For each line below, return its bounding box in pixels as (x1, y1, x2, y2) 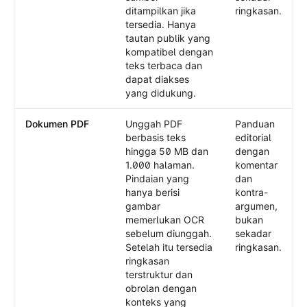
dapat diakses (125, 73, 189, 85)
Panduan (235, 118, 275, 130)
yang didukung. (125, 87, 196, 99)
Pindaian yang (125, 173, 189, 184)
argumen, (235, 200, 278, 212)
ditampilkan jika (125, 5, 196, 16)
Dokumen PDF (25, 118, 89, 130)
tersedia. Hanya (125, 19, 196, 30)
